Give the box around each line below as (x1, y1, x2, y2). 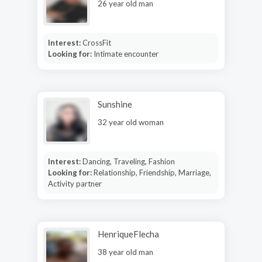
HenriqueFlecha (98, 228, 159, 239)
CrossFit (82, 37, 111, 47)
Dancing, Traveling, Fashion (82, 156, 175, 166)
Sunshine (98, 98, 132, 109)
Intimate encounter (93, 49, 158, 58)
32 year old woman (98, 117, 164, 127)
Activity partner (47, 178, 102, 188)
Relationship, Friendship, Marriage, (93, 167, 211, 177)
